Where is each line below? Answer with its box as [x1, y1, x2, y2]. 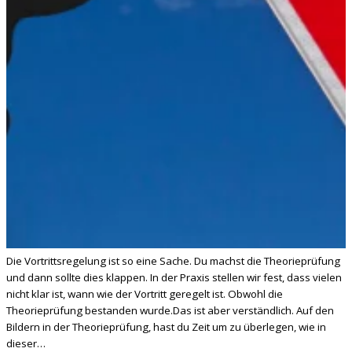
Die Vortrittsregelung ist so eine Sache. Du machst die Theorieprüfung [6, 253, 340, 268]
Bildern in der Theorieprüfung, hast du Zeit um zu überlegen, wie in [6, 319, 326, 334]
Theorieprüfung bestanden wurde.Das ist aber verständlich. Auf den [6, 302, 334, 317]
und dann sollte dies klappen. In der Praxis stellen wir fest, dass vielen [6, 269, 342, 284]
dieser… [6, 335, 46, 350]
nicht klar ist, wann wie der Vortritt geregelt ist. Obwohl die [6, 286, 283, 301]
